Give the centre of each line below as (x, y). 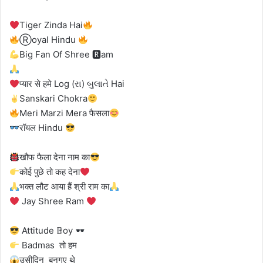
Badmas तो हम (48, 245)
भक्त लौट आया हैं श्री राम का (65, 187)
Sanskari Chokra (54, 99)
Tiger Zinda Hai (51, 25)
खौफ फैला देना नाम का (55, 157)
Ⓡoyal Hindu (49, 40)
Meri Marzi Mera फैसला (65, 113)
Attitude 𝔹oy (48, 231)
